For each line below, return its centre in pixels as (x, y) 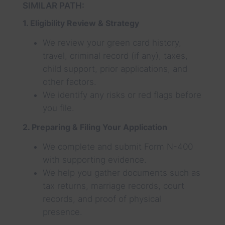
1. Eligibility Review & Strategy (81, 23)
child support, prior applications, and (115, 69)
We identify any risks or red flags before (122, 95)
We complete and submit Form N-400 (118, 146)
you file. (58, 108)
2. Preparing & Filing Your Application (95, 127)
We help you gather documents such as (121, 173)
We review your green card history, (112, 42)
